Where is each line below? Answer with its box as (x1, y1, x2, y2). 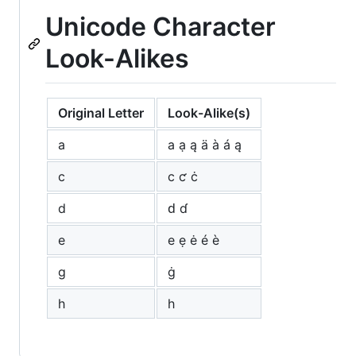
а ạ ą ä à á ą (168, 136, 242, 153)
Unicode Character (45, 11, 276, 43)
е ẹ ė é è (168, 231, 219, 248)
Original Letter (58, 104, 144, 121)
